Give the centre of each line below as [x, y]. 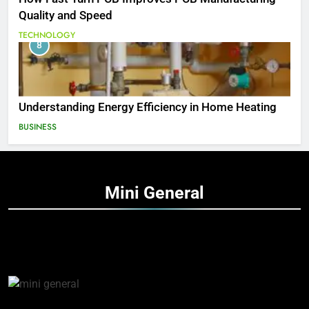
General [174, 193]
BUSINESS [38, 127]
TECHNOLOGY [47, 35]
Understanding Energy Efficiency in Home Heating [148, 108]
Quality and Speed [66, 15]
